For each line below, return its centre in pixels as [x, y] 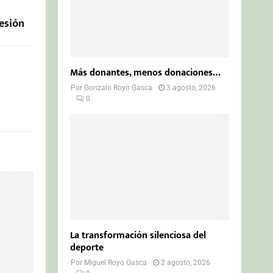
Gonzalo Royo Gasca [119, 87]
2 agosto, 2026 [186, 262]
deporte [87, 247]
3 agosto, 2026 [191, 87]
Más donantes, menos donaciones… [146, 73]
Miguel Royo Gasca [116, 262]
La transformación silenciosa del [138, 235]
